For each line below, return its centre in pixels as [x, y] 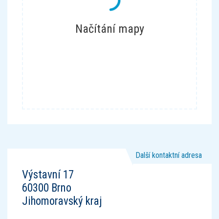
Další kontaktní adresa [169, 155]
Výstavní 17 [48, 175]
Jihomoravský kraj [62, 201]
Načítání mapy [109, 29]
